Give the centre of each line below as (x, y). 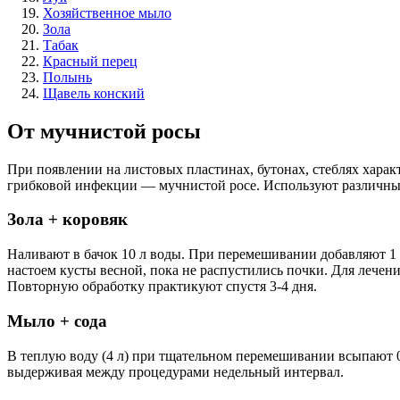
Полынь (67, 77)
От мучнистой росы (104, 131)
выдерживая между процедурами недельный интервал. (175, 371)
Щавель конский (94, 93)
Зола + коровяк (67, 220)
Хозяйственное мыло (107, 12)
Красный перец (90, 61)
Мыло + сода (57, 321)
